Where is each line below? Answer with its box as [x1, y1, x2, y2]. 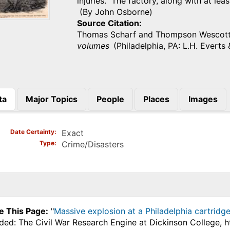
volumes [77, 40, 110, 51]
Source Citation [77, 17, 140, 28]
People [96, 94, 124, 105]
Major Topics [25, 94, 78, 105]
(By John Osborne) [77, 6, 156, 17]
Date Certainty [10, 127, 54, 136]
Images [188, 94, 218, 105]
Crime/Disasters [61, 139, 124, 149]
